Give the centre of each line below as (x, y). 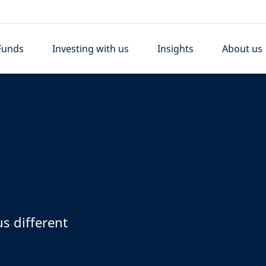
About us (243, 49)
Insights (176, 49)
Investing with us (91, 49)
